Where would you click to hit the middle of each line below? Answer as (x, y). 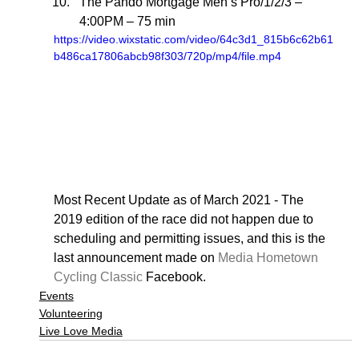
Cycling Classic (98, 277)
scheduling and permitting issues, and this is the (191, 238)
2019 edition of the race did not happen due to (185, 219)
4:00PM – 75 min (129, 21)
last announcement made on (135, 258)
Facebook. (174, 277)
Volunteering (71, 313)
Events (56, 296)
